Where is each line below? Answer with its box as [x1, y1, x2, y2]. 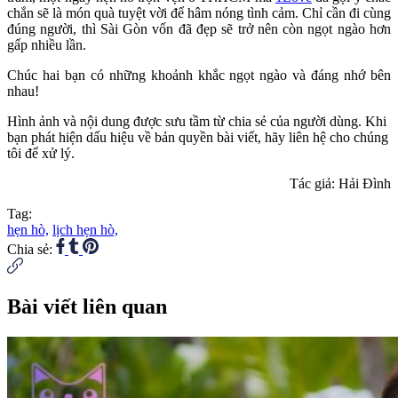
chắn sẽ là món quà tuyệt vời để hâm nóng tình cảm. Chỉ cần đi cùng [7, 4, 391, 20]
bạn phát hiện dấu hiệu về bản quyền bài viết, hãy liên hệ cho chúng [7, 129, 388, 145]
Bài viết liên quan [7, 294, 167, 318]
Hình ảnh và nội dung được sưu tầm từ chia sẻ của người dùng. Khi [7, 113, 386, 129]
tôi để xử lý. [7, 145, 75, 161]
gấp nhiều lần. [7, 36, 86, 52]
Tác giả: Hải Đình [290, 175, 391, 191]
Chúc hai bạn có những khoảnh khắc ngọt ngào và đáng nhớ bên [7, 67, 391, 83]
